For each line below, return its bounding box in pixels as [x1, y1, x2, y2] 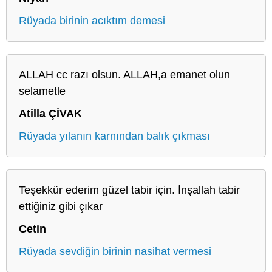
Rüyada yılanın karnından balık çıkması [19, 129, 210, 142]
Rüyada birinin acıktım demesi [19, 14, 165, 27]
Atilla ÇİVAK [19, 107, 82, 120]
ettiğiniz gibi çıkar [19, 200, 103, 212]
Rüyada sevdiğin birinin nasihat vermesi [19, 245, 211, 257]
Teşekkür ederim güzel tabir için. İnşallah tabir [19, 183, 240, 196]
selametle [19, 84, 66, 97]
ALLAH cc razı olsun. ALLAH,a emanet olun [19, 68, 230, 81]
